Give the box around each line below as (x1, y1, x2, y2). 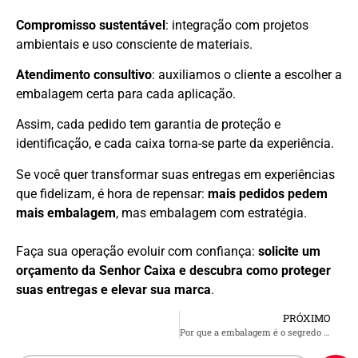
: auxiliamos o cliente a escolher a (152, 66, 342, 82)
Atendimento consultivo (16, 66, 152, 82)
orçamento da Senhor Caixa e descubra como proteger (16, 262, 331, 278)
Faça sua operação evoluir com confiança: (16, 243, 258, 259)
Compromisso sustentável (16, 17, 165, 33)
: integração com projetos (165, 17, 308, 33)
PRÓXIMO (283, 312, 330, 325)
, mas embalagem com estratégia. (116, 205, 307, 221)
